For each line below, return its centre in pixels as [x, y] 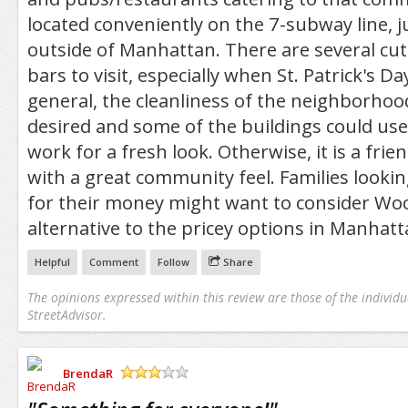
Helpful [52, 261]
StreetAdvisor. [66, 314]
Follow [173, 261]
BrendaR [87, 373]
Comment [113, 261]
